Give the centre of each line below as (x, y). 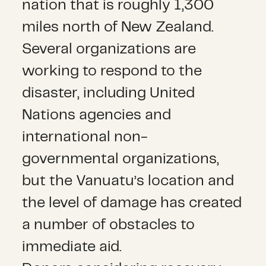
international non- (85, 137)
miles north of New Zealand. (118, 27)
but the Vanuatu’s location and (128, 181)
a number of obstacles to (109, 225)
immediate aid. (72, 247)
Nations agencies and (97, 115)
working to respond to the (112, 71)
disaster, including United (109, 93)
